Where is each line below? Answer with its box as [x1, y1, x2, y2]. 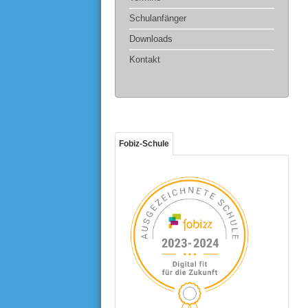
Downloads [129, 34, 173, 44]
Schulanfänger [129, 13, 186, 23]
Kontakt [129, 54, 160, 65]
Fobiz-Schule [119, 140, 169, 148]
